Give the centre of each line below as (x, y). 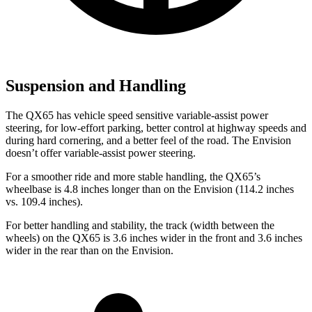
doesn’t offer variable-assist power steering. (101, 153)
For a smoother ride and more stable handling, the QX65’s (133, 176)
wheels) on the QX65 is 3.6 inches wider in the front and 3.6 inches (154, 237)
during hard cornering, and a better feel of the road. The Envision (148, 140)
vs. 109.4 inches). (44, 201)
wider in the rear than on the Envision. (89, 250)
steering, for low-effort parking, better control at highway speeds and (156, 127)
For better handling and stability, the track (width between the (140, 225)
